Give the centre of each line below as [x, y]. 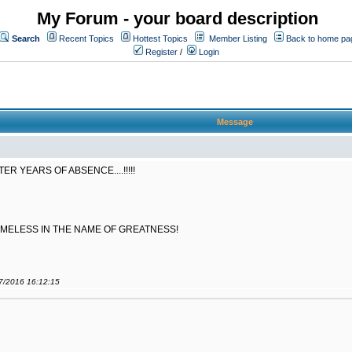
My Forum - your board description [178, 18]
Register [160, 52]
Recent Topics [86, 38]
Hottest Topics [160, 38]
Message [235, 122]
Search [26, 38]
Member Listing [238, 38]
